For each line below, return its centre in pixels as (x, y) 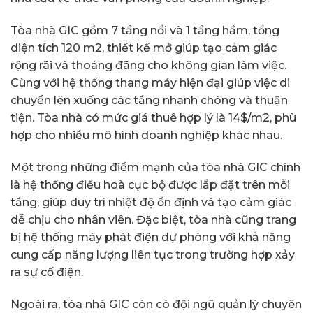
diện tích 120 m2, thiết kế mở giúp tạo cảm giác (144, 48)
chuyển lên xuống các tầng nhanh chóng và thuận (149, 101)
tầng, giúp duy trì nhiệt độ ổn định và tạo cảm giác (151, 202)
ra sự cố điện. (47, 272)
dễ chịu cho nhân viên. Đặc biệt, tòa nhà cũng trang (153, 219)
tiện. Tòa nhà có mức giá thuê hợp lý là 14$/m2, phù (153, 118)
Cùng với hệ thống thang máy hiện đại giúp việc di (150, 83)
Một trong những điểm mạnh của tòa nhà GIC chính (155, 167)
